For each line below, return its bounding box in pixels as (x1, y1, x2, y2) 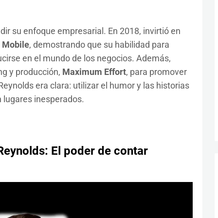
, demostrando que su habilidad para (29, 39, 169, 50)
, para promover (126, 67, 187, 77)
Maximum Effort (62, 67, 126, 77)
